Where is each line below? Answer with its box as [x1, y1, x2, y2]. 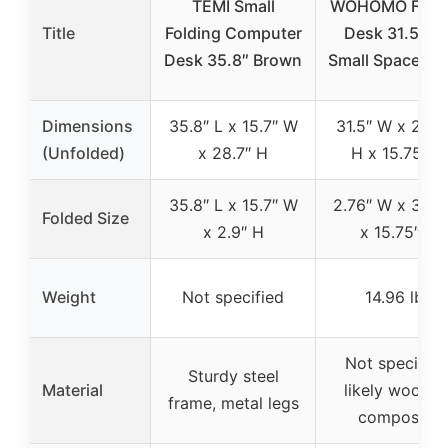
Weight [42, 286, 96, 307]
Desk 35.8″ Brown [164, 49, 302, 70]
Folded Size [42, 207, 129, 228]
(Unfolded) [42, 142, 125, 163]
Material [42, 379, 103, 400]
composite [358, 406, 438, 427]
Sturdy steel [187, 365, 279, 386]
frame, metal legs [167, 392, 299, 413]
